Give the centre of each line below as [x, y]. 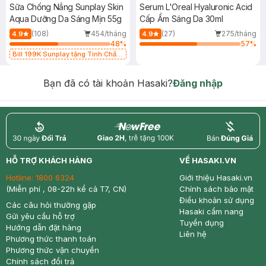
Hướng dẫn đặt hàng [44, 227]
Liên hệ [193, 234]
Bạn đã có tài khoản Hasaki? [108, 83]
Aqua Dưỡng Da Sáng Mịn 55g [66, 19]
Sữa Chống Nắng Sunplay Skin [66, 7]
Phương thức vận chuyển [53, 250]
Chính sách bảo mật [216, 189]
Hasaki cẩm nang [211, 211]
